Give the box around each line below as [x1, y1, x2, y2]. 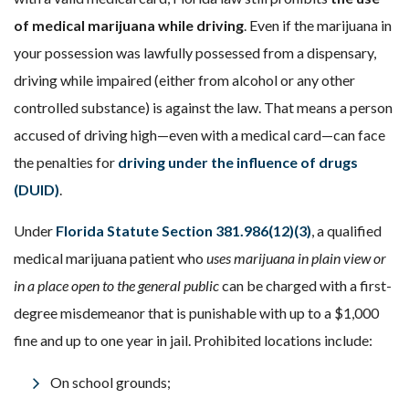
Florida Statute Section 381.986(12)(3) [56, 222, 311, 239]
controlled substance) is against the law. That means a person [14, 99, 393, 116]
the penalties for [14, 153, 118, 171]
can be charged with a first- [219, 277, 392, 294]
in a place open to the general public [14, 277, 219, 294]
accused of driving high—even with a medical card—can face [14, 126, 385, 143]
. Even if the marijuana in [244, 16, 392, 34]
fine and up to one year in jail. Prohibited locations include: [14, 331, 372, 349]
